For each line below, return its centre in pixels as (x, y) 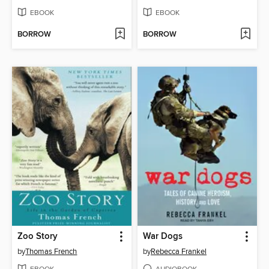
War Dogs (163, 237)
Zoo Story (38, 237)
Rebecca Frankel (179, 252)
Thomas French (51, 252)
